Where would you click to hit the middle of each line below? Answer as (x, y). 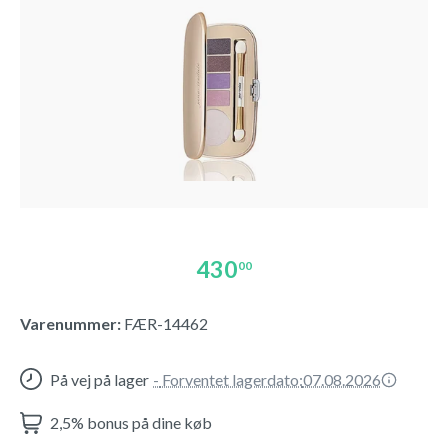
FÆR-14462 (166, 323)
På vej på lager (99, 379)
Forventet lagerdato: (231, 379)
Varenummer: (70, 323)
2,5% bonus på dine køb (131, 422)
